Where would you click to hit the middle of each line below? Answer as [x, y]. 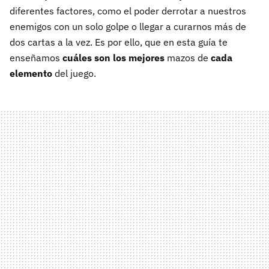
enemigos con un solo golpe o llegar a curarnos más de [128, 27]
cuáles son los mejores [115, 58]
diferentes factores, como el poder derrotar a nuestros [128, 11]
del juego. [74, 74]
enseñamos [36, 58]
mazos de [189, 58]
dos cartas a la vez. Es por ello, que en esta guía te [119, 42]
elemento [31, 74]
